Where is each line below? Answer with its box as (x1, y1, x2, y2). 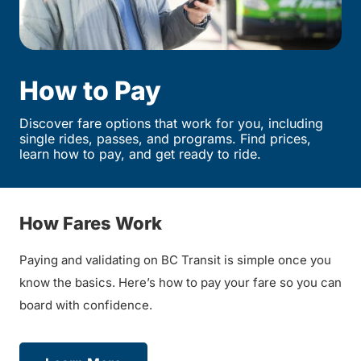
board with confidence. (19, 297, 152, 313)
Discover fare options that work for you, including (19, 114, 323, 131)
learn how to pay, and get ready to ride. (19, 145, 261, 162)
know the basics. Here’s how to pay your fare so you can (19, 274, 342, 290)
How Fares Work (19, 212, 162, 234)
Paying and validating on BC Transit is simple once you (19, 251, 331, 268)
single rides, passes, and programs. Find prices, (19, 130, 311, 147)
